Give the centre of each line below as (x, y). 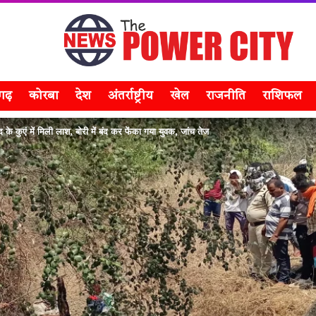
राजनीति (226, 96)
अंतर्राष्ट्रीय (130, 96)
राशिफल (282, 96)
